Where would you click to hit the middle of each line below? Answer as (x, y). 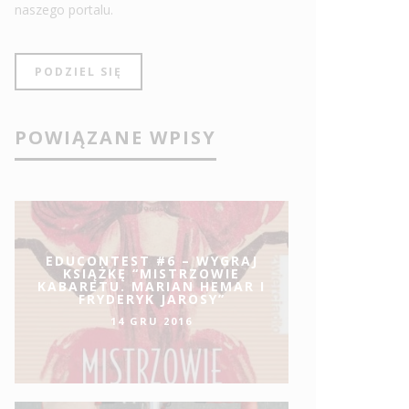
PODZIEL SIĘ (79, 72)
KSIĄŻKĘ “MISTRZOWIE (152, 274)
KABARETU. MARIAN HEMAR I (152, 287)
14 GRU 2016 (152, 320)
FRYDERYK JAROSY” (152, 299)
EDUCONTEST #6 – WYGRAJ (152, 261)
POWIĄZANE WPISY (115, 138)
